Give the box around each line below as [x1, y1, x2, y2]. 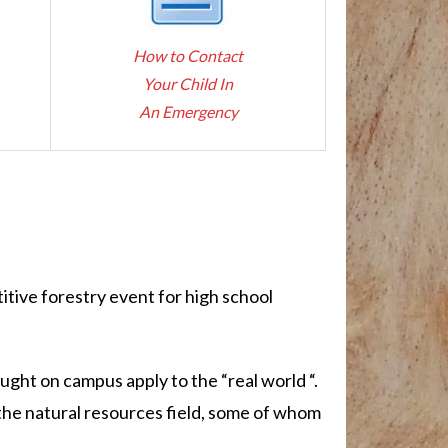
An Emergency [138, 101, 238, 121]
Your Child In [143, 73, 233, 93]
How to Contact [133, 45, 243, 65]
